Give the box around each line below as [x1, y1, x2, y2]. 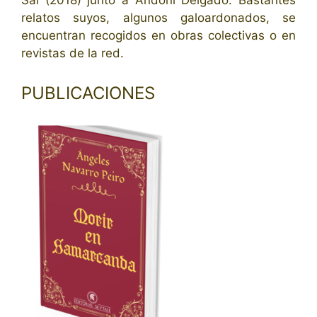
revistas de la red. [21, 46, 127, 61]
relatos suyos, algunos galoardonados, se [21, 11, 296, 25]
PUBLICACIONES [21, 82, 155, 103]
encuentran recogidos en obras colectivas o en [21, 28, 296, 43]
